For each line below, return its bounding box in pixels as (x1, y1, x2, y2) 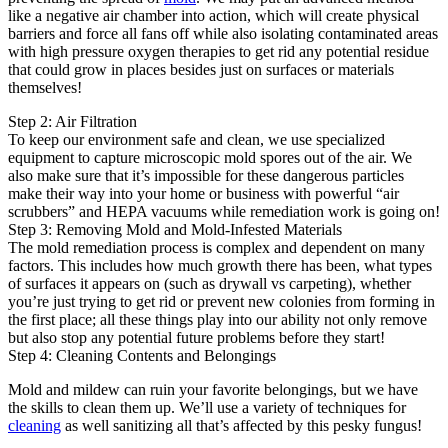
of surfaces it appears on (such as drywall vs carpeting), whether (8, 275, 411, 293)
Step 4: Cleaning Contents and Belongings (8, 347, 276, 365)
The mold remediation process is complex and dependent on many (8, 239, 425, 257)
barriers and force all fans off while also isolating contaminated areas (8, 25, 438, 43)
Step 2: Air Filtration (8, 113, 137, 131)
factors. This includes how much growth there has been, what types (8, 257, 432, 275)
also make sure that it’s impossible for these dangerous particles (8, 167, 404, 185)
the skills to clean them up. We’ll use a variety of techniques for (8, 399, 406, 417)
